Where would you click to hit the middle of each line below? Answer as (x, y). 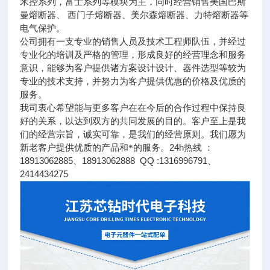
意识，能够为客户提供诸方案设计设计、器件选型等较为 (133, 68)
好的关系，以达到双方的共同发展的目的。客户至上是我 (133, 121)
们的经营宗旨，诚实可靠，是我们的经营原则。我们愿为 (133, 134)
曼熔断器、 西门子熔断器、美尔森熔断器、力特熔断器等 (134, 15)
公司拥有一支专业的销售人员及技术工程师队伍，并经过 (133, 42)
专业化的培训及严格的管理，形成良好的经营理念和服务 (133, 55)
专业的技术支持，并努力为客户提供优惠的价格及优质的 (133, 81)
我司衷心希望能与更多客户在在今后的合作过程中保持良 (133, 108)
